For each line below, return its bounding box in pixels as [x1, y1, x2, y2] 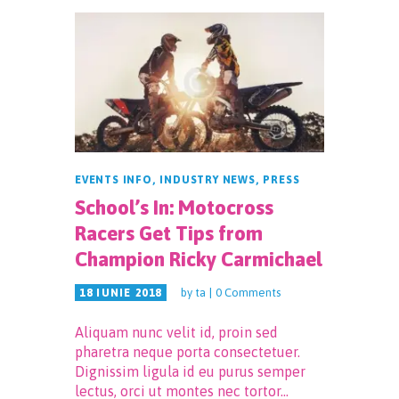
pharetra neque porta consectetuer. [75, 343, 300, 360]
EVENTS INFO [75, 173, 152, 186]
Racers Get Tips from [75, 221, 263, 245]
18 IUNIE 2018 [79, 286, 162, 299]
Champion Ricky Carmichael [75, 247, 322, 271]
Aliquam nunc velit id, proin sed [75, 323, 278, 340]
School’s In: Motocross [75, 195, 273, 219]
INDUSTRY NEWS [159, 173, 256, 186]
